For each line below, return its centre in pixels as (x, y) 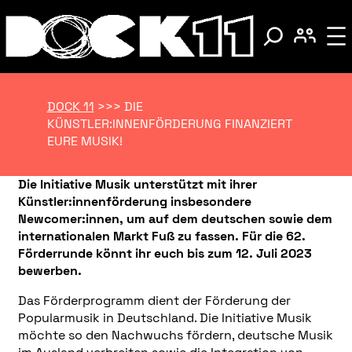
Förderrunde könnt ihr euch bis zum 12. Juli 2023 (165, 253)
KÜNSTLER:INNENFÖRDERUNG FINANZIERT (169, 124)
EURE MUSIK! (84, 141)
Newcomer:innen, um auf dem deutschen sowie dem (175, 218)
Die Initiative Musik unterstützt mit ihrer (137, 184)
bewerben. (49, 270)
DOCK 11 (70, 107)
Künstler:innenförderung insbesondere (134, 201)
